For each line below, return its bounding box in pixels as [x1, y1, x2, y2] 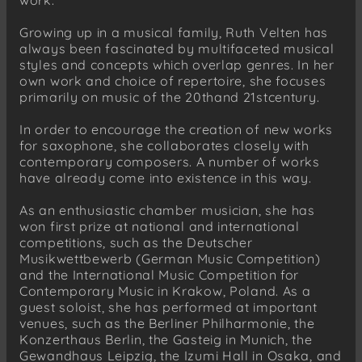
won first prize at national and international [19, 217, 300, 234]
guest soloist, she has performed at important [19, 298, 318, 315]
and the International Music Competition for [19, 266, 300, 283]
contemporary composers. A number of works [19, 153, 320, 170]
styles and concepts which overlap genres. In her [19, 56, 335, 73]
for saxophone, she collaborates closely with [19, 137, 309, 154]
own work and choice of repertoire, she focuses [19, 72, 326, 89]
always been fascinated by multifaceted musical [19, 40, 335, 57]
